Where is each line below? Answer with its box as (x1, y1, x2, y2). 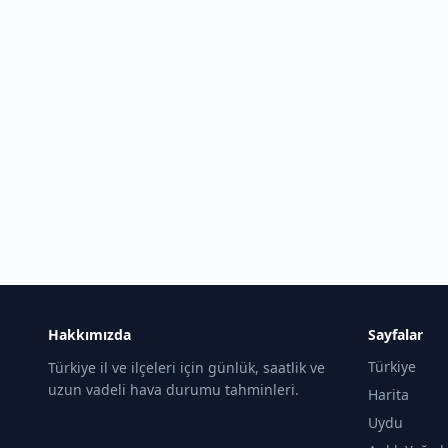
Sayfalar (368, 325, 423, 344)
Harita (368, 385, 409, 404)
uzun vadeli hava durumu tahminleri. (48, 380, 299, 399)
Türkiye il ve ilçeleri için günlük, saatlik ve (48, 358, 325, 377)
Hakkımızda (48, 325, 131, 344)
